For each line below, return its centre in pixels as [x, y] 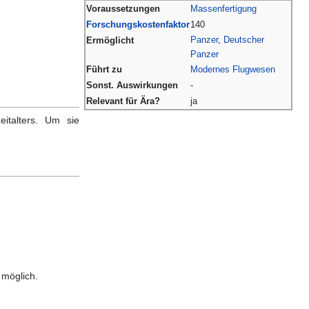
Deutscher [244, 39]
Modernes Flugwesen [233, 69]
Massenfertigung [223, 8]
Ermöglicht [110, 40]
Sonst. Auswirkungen [132, 85]
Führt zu [104, 69]
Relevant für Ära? [123, 101]
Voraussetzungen [123, 8]
